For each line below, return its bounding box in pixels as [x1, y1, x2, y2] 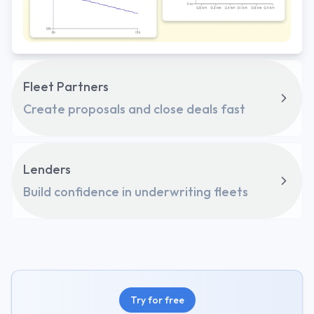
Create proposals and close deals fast [23, 100, 245, 117]
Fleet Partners [23, 78, 109, 95]
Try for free [130, 293, 184, 306]
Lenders [23, 161, 71, 177]
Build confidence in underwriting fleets [23, 183, 248, 200]
